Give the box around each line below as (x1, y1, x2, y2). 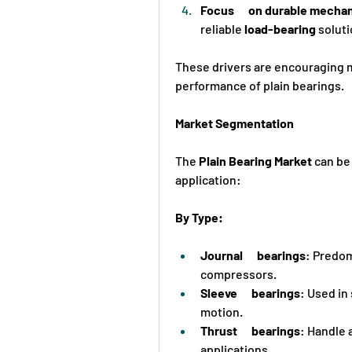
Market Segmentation (175, 115, 294, 130)
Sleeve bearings (200, 284, 300, 300)
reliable (200, 20, 244, 36)
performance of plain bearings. (175, 77, 344, 93)
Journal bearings (200, 247, 306, 262)
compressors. (200, 266, 277, 281)
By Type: (175, 209, 223, 225)
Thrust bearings (200, 322, 300, 338)
